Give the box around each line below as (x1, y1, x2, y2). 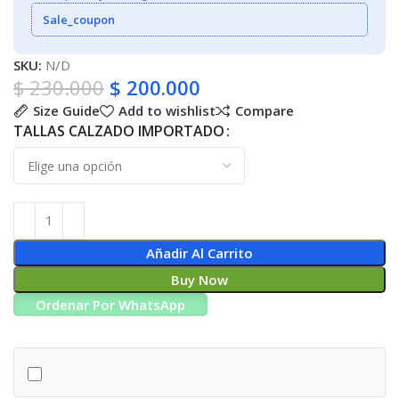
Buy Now (171, 270, 228, 289)
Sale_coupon (43, 11, 116, 28)
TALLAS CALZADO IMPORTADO (13, 121, 225, 142)
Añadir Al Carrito (146, 243, 253, 262)
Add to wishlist (118, 102, 216, 120)
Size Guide (32, 102, 100, 120)
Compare (234, 102, 294, 120)
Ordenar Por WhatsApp (36, 295, 186, 313)
